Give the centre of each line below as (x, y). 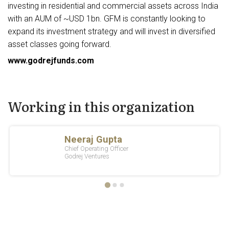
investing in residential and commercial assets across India (113, 6)
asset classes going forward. (60, 44)
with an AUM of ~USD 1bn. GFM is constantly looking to (107, 19)
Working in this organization (101, 106)
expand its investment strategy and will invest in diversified (111, 32)
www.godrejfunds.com (51, 61)
